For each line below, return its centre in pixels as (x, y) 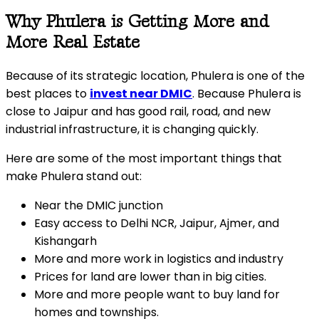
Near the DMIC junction (99, 205)
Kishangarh (66, 241)
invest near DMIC (141, 93)
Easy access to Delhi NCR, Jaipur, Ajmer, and (157, 223)
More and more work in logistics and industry (159, 258)
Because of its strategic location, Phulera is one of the (155, 75)
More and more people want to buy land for (157, 294)
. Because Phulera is (247, 93)
